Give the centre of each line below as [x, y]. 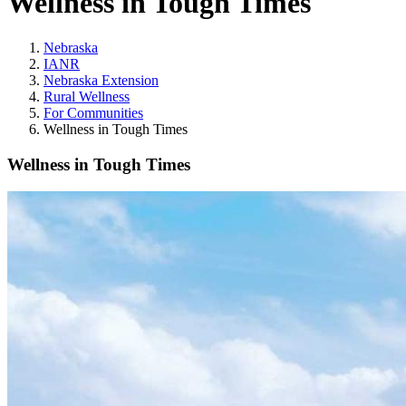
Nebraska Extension [101, 80]
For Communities [93, 112]
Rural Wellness [87, 96]
